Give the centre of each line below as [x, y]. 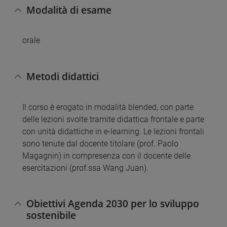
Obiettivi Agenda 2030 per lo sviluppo [113, 203]
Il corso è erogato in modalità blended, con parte [108, 107]
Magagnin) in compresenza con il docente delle [106, 156]
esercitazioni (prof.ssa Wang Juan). [85, 168]
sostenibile [51, 215]
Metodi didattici [63, 76]
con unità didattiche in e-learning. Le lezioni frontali [113, 131]
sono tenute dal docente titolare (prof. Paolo [100, 143]
